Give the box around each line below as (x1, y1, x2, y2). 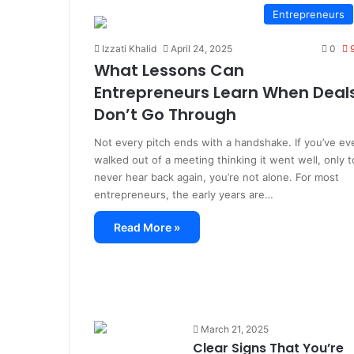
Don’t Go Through (93, 104, 236, 126)
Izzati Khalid (101, 43, 156, 55)
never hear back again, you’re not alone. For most (93, 171, 339, 183)
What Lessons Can (93, 59, 244, 81)
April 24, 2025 (170, 43, 232, 55)
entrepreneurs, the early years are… (93, 188, 273, 201)
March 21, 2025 (200, 323, 269, 335)
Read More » (113, 220, 180, 234)
